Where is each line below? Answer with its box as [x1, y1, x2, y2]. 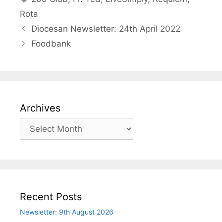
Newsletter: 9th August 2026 [20, 207, 113, 216]
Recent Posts [20, 190, 82, 203]
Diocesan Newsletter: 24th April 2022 [31, 23, 181, 34]
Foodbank [31, 38, 71, 49]
